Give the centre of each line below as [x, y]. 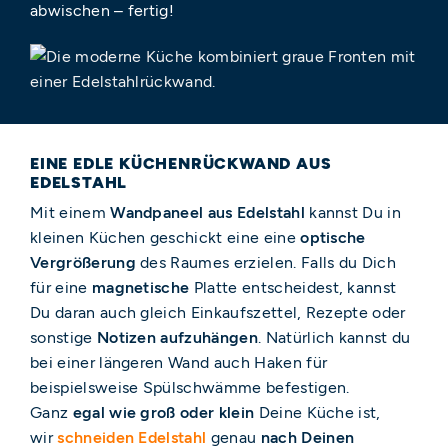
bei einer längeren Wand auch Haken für [179, 362]
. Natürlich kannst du [334, 337]
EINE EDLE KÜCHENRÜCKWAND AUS [181, 163]
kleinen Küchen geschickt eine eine [165, 237]
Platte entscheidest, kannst [293, 287]
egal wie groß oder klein [163, 412]
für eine [61, 287]
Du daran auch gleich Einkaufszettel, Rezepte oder [218, 312]
